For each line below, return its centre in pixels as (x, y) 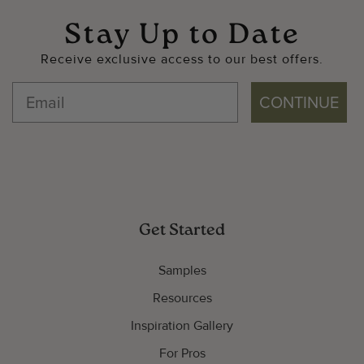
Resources (182, 298)
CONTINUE (299, 102)
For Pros (182, 353)
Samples (182, 270)
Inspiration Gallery (182, 325)
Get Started (182, 230)
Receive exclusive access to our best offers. (182, 59)
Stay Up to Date (182, 36)
